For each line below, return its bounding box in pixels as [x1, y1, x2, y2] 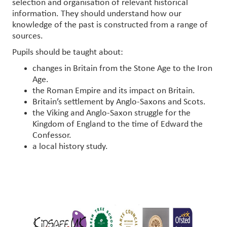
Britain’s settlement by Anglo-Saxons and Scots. [32, 97, 206, 107]
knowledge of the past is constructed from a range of [12, 20, 208, 30]
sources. [12, 31, 43, 41]
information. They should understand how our [12, 9, 181, 19]
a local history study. [32, 141, 108, 152]
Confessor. [32, 130, 71, 140]
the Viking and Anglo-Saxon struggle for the [32, 108, 191, 118]
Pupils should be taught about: [12, 47, 123, 57]
